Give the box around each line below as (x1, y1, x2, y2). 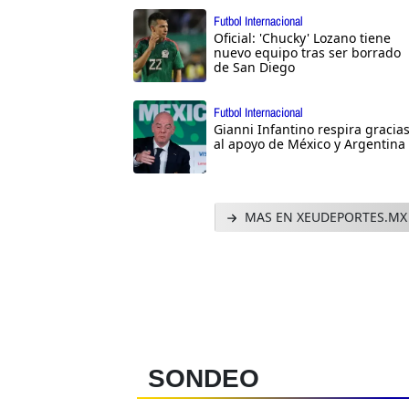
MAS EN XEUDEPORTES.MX (240, 208, 407, 226)
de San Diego (214, 58, 295, 77)
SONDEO (148, 364, 259, 393)
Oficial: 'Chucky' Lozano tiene (214, 29, 391, 47)
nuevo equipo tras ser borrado (214, 44, 401, 62)
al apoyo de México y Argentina (214, 135, 405, 153)
